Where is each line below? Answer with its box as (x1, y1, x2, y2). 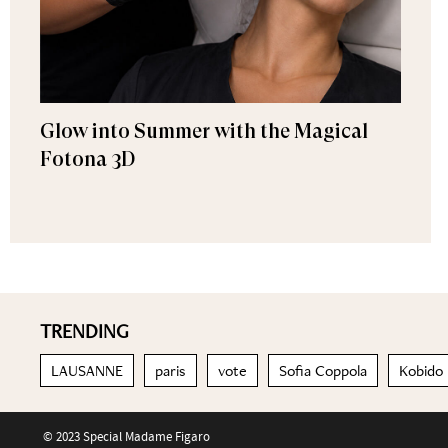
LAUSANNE (51, 360, 123, 381)
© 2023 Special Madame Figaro (42, 428, 210, 445)
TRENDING (40, 318, 129, 344)
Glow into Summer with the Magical (40, 120, 368, 143)
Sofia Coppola (279, 360, 367, 381)
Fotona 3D (40, 148, 135, 171)
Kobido (399, 360, 443, 381)
